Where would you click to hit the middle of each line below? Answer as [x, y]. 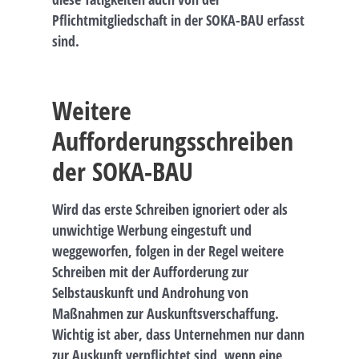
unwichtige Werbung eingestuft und [152, 230]
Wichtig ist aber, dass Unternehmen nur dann [178, 334]
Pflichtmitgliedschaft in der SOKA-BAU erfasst [178, 20]
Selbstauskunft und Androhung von [150, 292]
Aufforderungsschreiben [173, 140]
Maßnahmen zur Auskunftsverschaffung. [165, 313]
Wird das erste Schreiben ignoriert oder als [170, 209]
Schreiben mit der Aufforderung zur [150, 271]
